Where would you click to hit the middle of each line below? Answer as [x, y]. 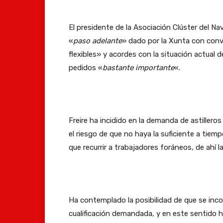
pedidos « [86, 67]
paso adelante [98, 41]
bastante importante [138, 67]
